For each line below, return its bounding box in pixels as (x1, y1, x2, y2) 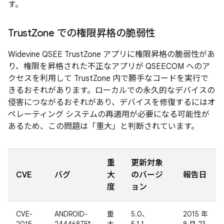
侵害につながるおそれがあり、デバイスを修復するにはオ (8, 97, 215, 107)
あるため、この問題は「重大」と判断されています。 (8, 121, 199, 131)
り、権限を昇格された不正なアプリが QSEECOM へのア (8, 61, 210, 71)
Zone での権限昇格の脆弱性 (31, 27, 155, 39)
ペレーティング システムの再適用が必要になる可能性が (8, 109, 209, 119)
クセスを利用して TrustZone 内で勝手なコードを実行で (8, 73, 208, 83)
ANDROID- (54, 209, 87, 218)
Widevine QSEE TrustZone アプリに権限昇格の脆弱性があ (8, 49, 215, 59)
